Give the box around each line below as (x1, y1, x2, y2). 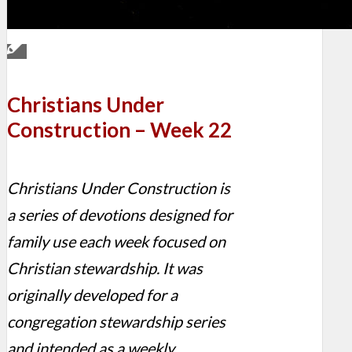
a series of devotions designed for (7, 205, 233, 225)
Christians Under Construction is (7, 178, 230, 198)
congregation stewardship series (7, 312, 225, 332)
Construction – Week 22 (7, 116, 232, 142)
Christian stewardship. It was (7, 258, 203, 278)
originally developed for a (7, 285, 178, 305)
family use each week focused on (7, 232, 225, 251)
